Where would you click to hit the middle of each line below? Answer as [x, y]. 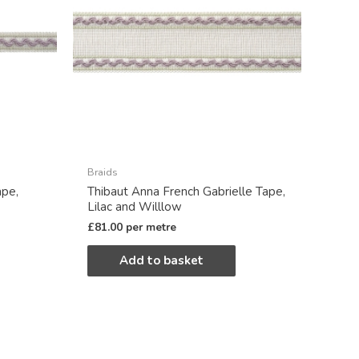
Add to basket [161, 261]
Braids [103, 173]
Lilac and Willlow [135, 206]
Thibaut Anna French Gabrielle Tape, [186, 191]
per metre [151, 228]
